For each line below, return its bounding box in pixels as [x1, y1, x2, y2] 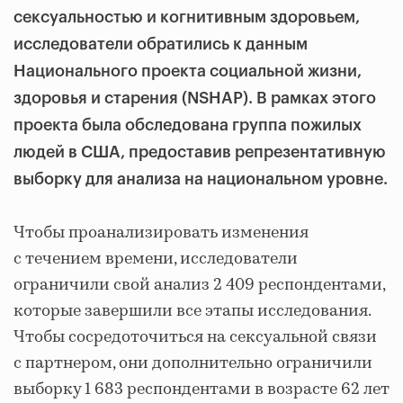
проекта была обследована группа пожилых [13, 117, 362, 133]
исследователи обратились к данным [13, 36, 308, 52]
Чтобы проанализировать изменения [13, 221, 309, 245]
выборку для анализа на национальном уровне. [13, 171, 388, 187]
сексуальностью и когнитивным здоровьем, [13, 9, 360, 25]
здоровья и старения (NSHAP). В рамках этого [13, 90, 376, 106]
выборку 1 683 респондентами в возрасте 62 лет [13, 378, 390, 401]
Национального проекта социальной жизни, [13, 63, 362, 79]
